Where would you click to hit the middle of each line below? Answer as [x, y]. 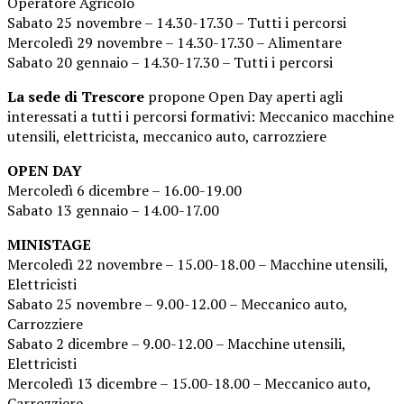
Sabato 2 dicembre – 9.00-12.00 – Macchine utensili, [176, 344]
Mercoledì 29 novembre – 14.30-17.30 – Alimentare [174, 43]
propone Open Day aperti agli [243, 97]
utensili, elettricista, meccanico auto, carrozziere [167, 137]
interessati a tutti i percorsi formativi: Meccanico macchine [201, 117]
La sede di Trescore [76, 97]
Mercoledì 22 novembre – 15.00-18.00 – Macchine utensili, [197, 265]
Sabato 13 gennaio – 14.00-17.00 [113, 211]
